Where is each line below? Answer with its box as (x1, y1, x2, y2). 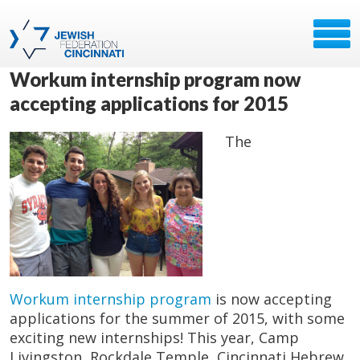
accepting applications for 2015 (10, 92, 288, 115)
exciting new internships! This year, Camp (10, 328, 299, 348)
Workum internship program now (10, 67, 301, 91)
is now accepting (211, 289, 332, 309)
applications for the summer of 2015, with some (10, 309, 345, 329)
